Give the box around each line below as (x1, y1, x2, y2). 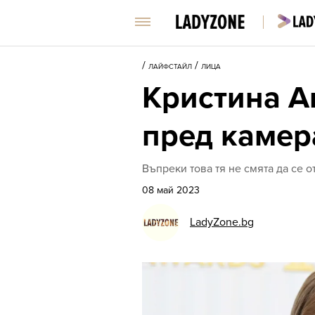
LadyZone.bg (190, 215, 254, 229)
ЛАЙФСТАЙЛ (148, 63, 192, 71)
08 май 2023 (142, 184, 200, 196)
